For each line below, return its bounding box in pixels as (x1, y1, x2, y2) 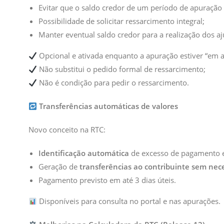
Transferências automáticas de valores (39, 101, 178, 111)
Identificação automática (38, 148, 129, 158)
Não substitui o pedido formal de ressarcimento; (37, 64, 206, 74)
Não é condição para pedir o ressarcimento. (37, 77, 189, 87)
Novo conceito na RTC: (28, 124, 105, 134)
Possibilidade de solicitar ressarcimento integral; (38, 16, 204, 26)
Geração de (38, 161, 79, 171)
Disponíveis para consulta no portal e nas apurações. (37, 196, 221, 206)
